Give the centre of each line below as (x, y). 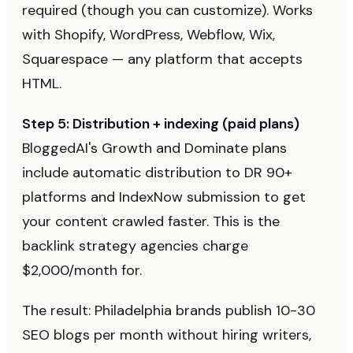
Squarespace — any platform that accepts (162, 59)
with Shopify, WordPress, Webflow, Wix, (149, 34)
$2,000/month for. (82, 270)
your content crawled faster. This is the (151, 221)
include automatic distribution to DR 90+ (157, 172)
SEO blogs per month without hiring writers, (167, 334)
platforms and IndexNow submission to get (164, 197)
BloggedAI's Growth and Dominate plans (154, 148)
